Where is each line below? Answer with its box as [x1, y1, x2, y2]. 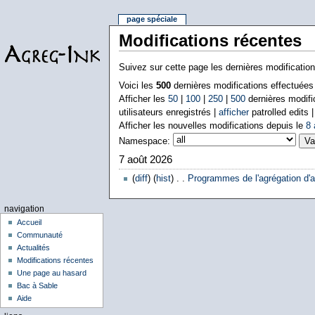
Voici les [118, 80, 156, 91]
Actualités [17, 243, 51, 252]
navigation [4, 204, 44, 213]
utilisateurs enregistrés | [118, 107, 219, 117]
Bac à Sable [17, 281, 58, 290]
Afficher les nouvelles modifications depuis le [118, 120, 306, 131]
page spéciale [127, 15, 178, 24]
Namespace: [118, 136, 170, 146]
